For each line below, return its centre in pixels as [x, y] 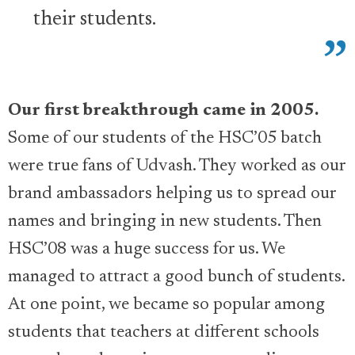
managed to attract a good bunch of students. [176, 277]
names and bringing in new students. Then [165, 221]
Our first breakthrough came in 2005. [163, 111]
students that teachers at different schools [164, 332]
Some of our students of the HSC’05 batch [165, 138]
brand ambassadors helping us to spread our [172, 194]
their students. [95, 19]
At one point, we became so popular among [166, 305]
